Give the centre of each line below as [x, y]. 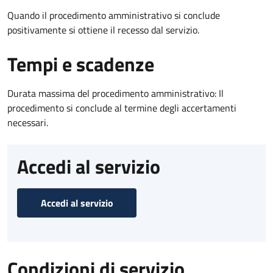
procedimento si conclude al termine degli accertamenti [122, 108]
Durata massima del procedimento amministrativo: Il [115, 93]
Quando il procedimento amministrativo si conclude [114, 15]
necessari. [28, 122]
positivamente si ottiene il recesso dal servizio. [103, 30]
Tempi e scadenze [81, 64]
